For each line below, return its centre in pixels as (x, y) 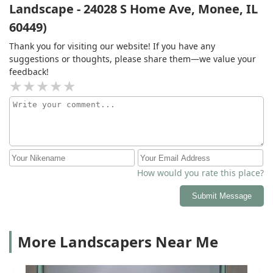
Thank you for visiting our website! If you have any (112, 46)
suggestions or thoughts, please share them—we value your (133, 59)
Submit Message (222, 196)
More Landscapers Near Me (118, 242)
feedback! (29, 72)
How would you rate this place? (200, 173)
